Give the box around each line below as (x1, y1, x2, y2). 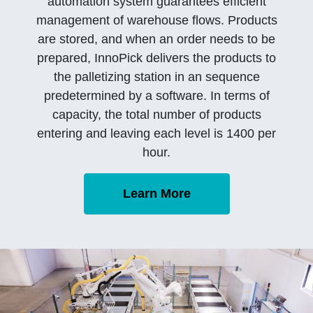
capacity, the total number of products (52, 107, 261, 122)
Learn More (122, 186, 191, 201)
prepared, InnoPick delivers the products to (37, 50, 276, 65)
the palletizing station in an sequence (53, 69, 260, 84)
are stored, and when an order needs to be (38, 31, 275, 46)
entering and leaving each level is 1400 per (37, 126, 276, 140)
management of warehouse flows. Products (36, 13, 277, 27)
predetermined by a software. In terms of (43, 88, 270, 103)
